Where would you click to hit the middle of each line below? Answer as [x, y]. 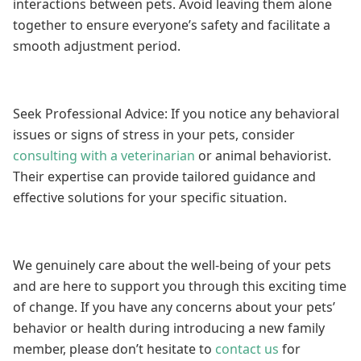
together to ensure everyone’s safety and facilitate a [172, 25]
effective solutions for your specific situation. [150, 197]
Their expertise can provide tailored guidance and [164, 176]
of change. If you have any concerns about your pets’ [174, 307]
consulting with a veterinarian [104, 156]
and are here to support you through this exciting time [180, 286]
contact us [247, 349]
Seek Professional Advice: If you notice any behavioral [176, 114]
